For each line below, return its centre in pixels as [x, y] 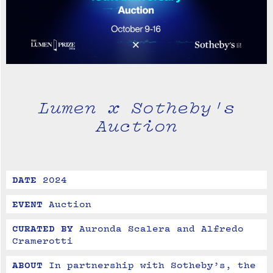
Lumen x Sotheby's [136, 108]
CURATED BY [43, 229]
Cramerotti [43, 241]
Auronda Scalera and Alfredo [161, 229]
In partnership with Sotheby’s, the [152, 265]
